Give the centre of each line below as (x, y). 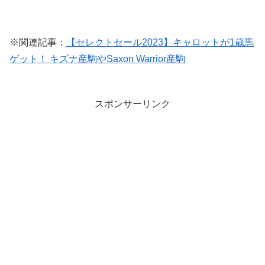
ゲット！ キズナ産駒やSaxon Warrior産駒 (97, 59)
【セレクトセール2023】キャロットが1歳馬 (160, 43)
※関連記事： (38, 43)
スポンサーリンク (132, 104)
